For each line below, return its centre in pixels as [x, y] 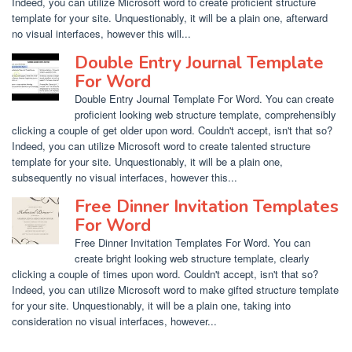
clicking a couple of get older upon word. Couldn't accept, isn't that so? [172, 130]
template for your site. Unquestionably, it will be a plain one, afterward [170, 18]
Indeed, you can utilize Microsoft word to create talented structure [161, 146]
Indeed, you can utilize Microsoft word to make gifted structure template [175, 290]
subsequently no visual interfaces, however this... [125, 177]
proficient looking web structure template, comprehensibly [205, 114]
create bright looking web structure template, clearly [192, 258]
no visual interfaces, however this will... [101, 33]
